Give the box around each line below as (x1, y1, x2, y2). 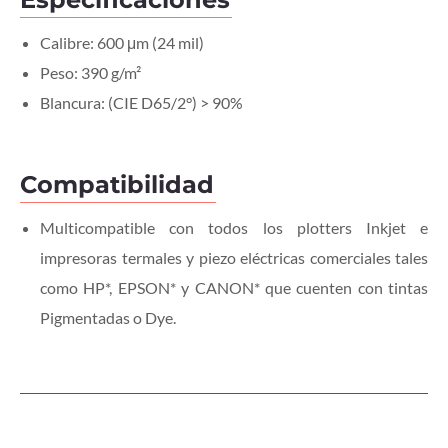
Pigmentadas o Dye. (40, 307, 176, 327)
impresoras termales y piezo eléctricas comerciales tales (40, 247, 428, 267)
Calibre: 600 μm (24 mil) (40, 32, 204, 52)
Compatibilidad (20, 169, 214, 199)
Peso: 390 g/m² (40, 62, 141, 82)
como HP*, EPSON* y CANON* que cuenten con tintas (40, 277, 428, 297)
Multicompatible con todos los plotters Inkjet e (40, 217, 428, 237)
